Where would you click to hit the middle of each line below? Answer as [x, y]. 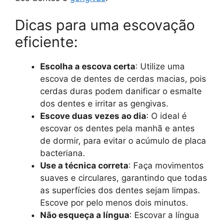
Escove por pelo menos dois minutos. [114, 203]
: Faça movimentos [166, 166]
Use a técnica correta [84, 166]
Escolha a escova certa [88, 67]
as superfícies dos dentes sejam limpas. [120, 191]
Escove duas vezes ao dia [93, 116]
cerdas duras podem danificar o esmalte [121, 91]
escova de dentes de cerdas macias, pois [123, 79]
